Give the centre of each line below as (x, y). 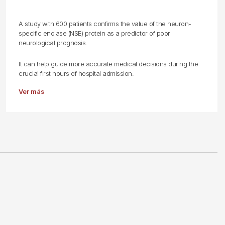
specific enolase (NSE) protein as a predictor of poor (94, 33)
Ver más (32, 92)
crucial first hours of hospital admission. (76, 74)
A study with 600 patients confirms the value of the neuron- (105, 24)
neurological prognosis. (53, 43)
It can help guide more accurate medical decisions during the (108, 64)
